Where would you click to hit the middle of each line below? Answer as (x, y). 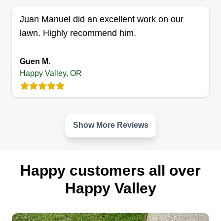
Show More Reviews (110, 125)
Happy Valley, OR (51, 73)
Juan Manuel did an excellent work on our (102, 19)
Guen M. (35, 61)
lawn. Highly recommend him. (78, 33)
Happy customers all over (110, 170)
